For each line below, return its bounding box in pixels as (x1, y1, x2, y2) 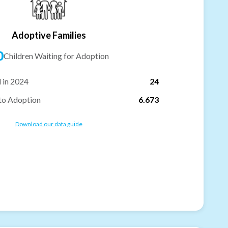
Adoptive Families (12, 29, 86, 41)
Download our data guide (15, 120, 82, 128)
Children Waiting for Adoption (3, 50, 109, 61)
